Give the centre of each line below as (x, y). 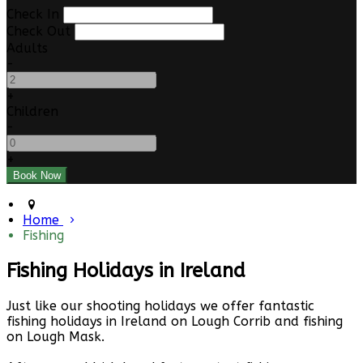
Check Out (38, 32)
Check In (33, 15)
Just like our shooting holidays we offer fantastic (160, 305)
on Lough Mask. (58, 336)
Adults (27, 49)
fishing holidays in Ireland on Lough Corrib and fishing (175, 321)
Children (32, 112)
